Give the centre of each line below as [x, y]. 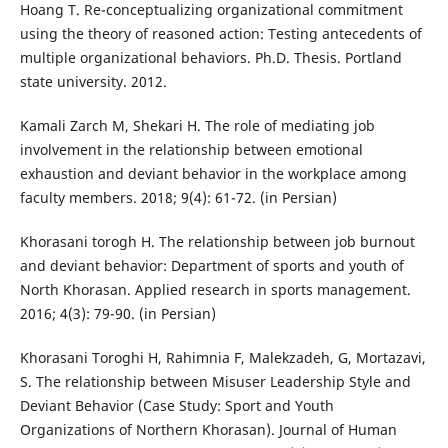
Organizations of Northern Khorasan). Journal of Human [208, 430]
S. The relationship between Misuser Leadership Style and [215, 382]
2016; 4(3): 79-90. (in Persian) [117, 314]
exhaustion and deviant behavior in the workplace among [213, 174]
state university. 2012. [93, 82]
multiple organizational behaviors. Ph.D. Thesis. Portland [210, 58]
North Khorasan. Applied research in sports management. [215, 290]
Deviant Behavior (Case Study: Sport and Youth [176, 406]
